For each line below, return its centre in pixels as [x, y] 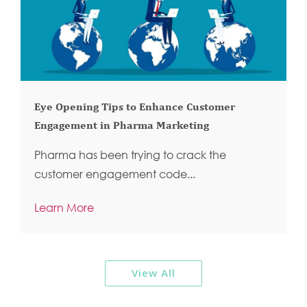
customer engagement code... [115, 174]
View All [153, 272]
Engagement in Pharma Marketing [122, 126]
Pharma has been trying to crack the [130, 155]
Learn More [64, 208]
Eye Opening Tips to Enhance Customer [135, 108]
